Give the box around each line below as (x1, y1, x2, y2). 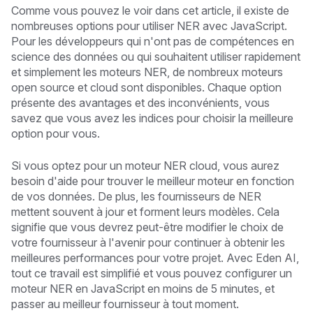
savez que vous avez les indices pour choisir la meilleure (11, 111, 293, 126)
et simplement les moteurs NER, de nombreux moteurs (11, 65, 283, 80)
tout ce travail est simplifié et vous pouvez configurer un (11, 266, 292, 281)
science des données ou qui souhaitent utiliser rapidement (11, 50, 300, 64)
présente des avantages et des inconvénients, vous (11, 96, 270, 110)
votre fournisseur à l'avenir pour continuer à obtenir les (11, 235, 285, 250)
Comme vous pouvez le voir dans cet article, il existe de (11, 3, 289, 18)
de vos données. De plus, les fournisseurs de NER (11, 189, 261, 204)
